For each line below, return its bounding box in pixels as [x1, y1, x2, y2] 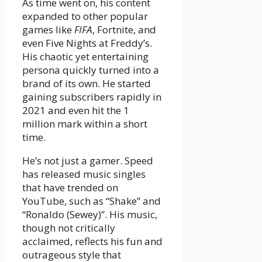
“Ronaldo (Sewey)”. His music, [22, 208, 157, 222]
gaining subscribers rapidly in [22, 90, 161, 104]
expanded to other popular [22, 9, 148, 23]
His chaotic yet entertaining [22, 50, 149, 64]
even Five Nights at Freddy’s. [22, 36, 152, 50]
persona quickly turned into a [22, 63, 159, 77]
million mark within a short [22, 117, 147, 131]
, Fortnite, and [92, 23, 156, 37]
